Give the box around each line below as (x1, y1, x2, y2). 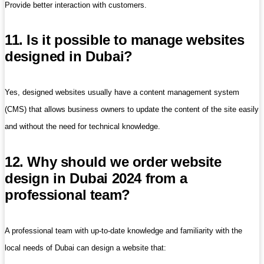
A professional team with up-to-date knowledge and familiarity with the (5, 226, 242, 236)
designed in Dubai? (5, 48, 133, 65)
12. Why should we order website (5, 154, 222, 170)
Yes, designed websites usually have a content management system (5, 88, 239, 97)
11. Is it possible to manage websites (5, 32, 245, 48)
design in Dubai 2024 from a (5, 170, 187, 187)
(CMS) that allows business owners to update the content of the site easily (5, 105, 259, 114)
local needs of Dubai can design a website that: (5, 243, 166, 253)
